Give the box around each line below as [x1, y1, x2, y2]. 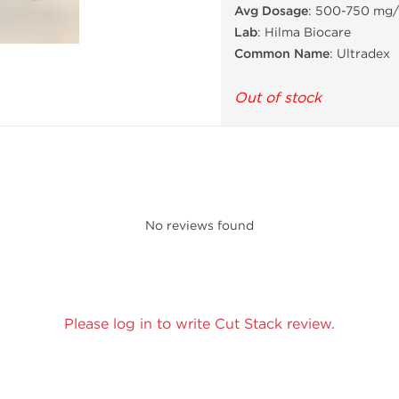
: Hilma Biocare [257, 25, 351, 40]
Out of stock [234, 89, 322, 106]
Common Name [234, 46, 330, 61]
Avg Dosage [234, 4, 308, 19]
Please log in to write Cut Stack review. [64, 315, 335, 332]
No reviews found [145, 218, 254, 233]
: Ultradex [330, 46, 390, 61]
